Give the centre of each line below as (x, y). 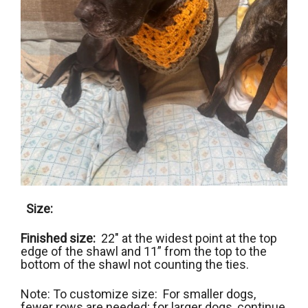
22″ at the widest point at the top (189, 238)
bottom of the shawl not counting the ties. (135, 264)
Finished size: (61, 238)
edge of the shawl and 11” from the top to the (144, 251)
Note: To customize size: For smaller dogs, (138, 294)
